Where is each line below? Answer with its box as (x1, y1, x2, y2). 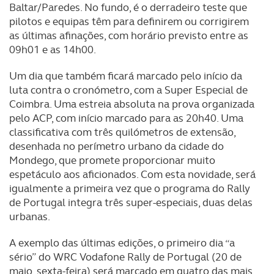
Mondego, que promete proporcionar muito (9, 154, 215, 167)
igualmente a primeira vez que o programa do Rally (9, 182, 250, 195)
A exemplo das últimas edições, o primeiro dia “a (9, 236, 235, 250)
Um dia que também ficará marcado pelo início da (9, 69, 242, 83)
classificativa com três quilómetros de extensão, (9, 125, 235, 139)
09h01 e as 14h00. (9, 43, 96, 56)
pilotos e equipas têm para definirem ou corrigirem (9, 15, 249, 28)
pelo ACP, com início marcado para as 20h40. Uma (9, 111, 243, 125)
